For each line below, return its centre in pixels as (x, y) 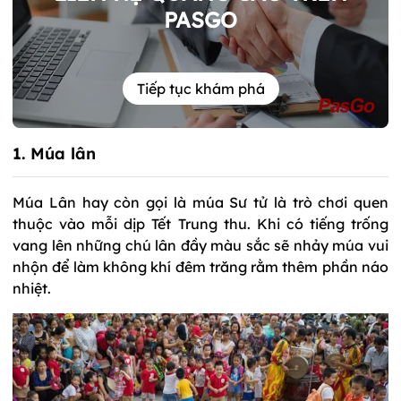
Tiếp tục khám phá (200, 89)
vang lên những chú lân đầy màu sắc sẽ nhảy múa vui (200, 245)
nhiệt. (34, 288)
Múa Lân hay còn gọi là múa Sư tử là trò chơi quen (200, 202)
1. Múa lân (54, 153)
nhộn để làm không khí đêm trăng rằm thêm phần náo (200, 266)
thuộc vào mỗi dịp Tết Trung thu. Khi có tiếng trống (200, 223)
